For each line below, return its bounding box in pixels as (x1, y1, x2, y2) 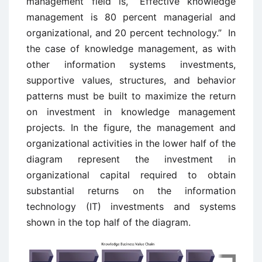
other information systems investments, (26, 58, 236, 70)
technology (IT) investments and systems (26, 201, 236, 212)
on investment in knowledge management (26, 106, 236, 118)
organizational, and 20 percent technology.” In (26, 27, 236, 39)
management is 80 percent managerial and (26, 11, 236, 23)
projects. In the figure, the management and (26, 122, 236, 133)
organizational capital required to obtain (26, 169, 236, 181)
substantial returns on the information (26, 185, 236, 196)
